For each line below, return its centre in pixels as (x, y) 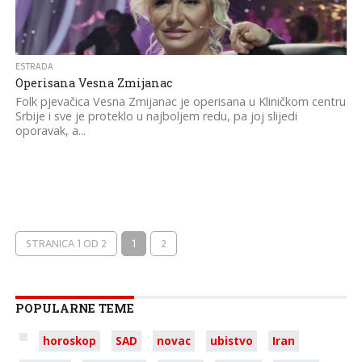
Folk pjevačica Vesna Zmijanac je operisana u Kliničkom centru (180, 101)
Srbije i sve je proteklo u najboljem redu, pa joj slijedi (156, 116)
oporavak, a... (50, 130)
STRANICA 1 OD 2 (66, 244)
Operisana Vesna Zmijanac (93, 83)
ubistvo (231, 341)
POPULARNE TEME (74, 308)
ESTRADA (34, 67)
